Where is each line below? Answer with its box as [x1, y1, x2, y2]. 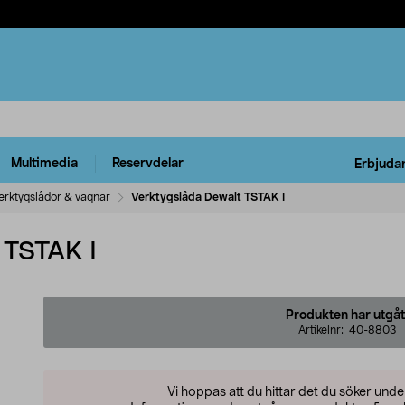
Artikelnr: [298, 324, 349, 335]
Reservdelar [112, 157, 184, 171]
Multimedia [11, 157, 78, 171]
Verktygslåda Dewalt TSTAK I [131, 191, 285, 202]
